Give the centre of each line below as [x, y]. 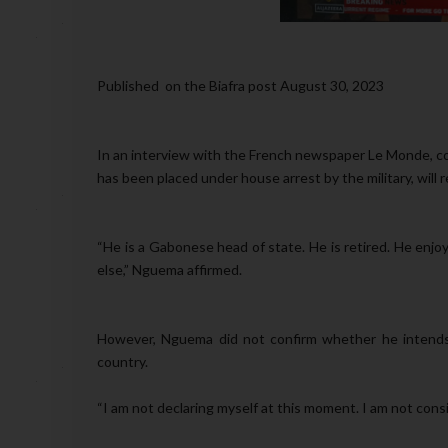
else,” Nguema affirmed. [169, 269]
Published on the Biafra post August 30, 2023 [242, 85]
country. [122, 361]
